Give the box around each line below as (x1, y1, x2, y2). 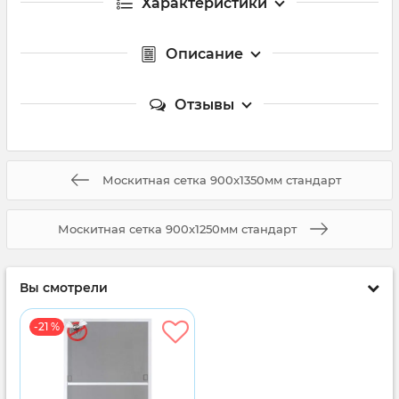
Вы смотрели (20, 279, 108, 296)
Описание (165, 45, 243, 62)
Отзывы (174, 95, 234, 113)
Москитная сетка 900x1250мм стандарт (58, 221, 297, 236)
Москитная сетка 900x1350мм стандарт (102, 172, 341, 187)
